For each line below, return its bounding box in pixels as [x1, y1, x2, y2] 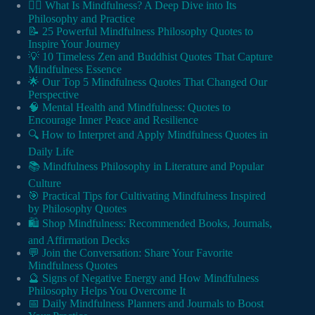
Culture [28, 177, 61, 190]
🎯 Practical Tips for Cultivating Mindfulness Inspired [28, 190, 266, 202]
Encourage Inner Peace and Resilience [28, 114, 198, 127]
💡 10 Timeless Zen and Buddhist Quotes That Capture [28, 51, 273, 63]
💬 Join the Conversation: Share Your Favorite [28, 247, 233, 259]
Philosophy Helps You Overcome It [28, 285, 186, 297]
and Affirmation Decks [28, 234, 129, 247]
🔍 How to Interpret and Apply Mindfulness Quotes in [28, 129, 268, 141]
